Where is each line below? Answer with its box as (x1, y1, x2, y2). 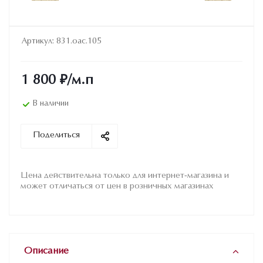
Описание (24, 247, 69, 256)
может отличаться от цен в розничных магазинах (21, 182, 214, 191)
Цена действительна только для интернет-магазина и (21, 171, 229, 180)
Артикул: (22, 38, 54, 46)
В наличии (33, 99, 69, 108)
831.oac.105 (56, 38, 102, 46)
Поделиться (33, 131, 80, 140)
